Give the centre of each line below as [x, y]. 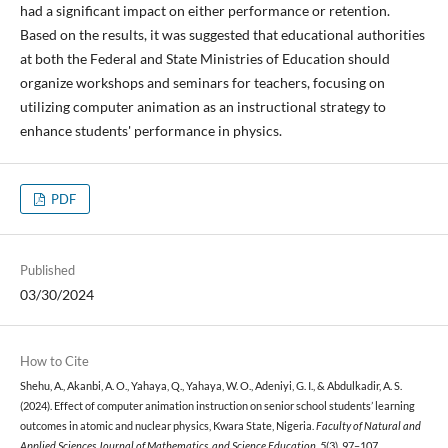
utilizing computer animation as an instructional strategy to [202, 106]
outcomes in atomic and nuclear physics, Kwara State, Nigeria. [167, 426]
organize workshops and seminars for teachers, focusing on [202, 82]
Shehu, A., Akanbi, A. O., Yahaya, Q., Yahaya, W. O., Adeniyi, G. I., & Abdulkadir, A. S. [210, 386]
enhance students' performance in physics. [150, 130]
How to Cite [54, 361]
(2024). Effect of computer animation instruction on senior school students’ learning [217, 406]
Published [47, 269]
